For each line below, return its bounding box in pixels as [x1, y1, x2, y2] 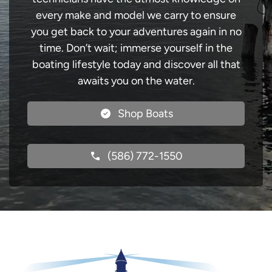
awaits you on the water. [77, 74, 195, 87]
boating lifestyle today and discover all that [32, 58, 240, 71]
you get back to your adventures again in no [30, 25, 242, 38]
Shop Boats [117, 107, 173, 120]
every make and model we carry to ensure [36, 8, 236, 22]
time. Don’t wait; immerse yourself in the [39, 41, 233, 55]
